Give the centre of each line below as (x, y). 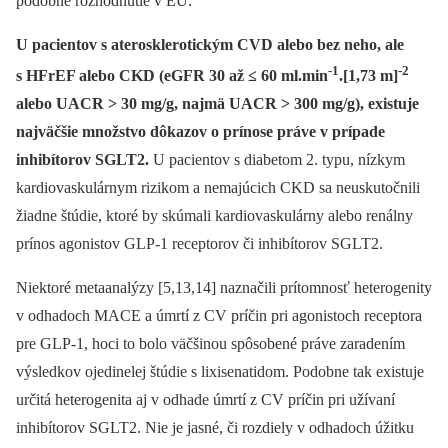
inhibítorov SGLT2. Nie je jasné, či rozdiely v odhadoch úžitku (215, 428)
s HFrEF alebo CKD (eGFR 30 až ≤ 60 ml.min (172, 76)
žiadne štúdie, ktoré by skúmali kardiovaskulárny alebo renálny (214, 216)
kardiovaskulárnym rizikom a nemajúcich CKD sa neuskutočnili (218, 188)
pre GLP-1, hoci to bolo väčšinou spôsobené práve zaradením (210, 344)
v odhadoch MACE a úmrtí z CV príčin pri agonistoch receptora (219, 316)
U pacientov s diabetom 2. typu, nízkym (277, 160)
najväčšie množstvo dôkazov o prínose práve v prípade (200, 132)
